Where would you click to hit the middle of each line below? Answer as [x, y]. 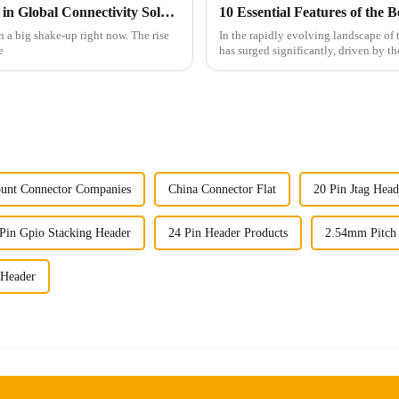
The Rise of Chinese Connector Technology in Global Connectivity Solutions [167, 12]
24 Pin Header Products [228, 233]
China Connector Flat [222, 190]
